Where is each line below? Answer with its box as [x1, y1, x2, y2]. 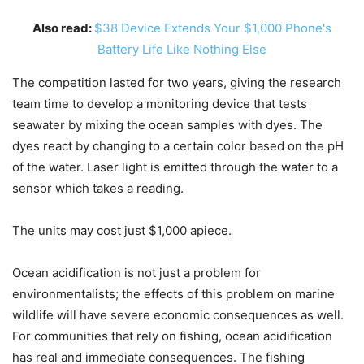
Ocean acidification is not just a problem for [12, 265, 261, 280]
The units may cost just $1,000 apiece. [12, 223, 232, 238]
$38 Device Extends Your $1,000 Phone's [94, 20, 331, 36]
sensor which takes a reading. [12, 180, 184, 196]
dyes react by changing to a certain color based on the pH [12, 138, 344, 154]
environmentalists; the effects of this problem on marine [12, 286, 335, 301]
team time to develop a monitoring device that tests [12, 96, 307, 111]
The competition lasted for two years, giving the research [12, 75, 341, 90]
